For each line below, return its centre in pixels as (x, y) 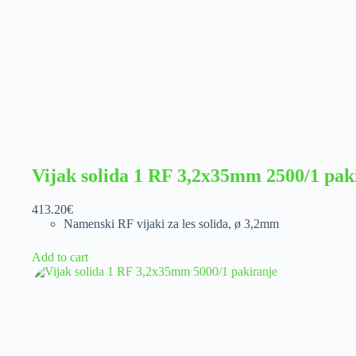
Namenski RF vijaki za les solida (146, 223)
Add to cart (60, 257)
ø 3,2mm (257, 223)
